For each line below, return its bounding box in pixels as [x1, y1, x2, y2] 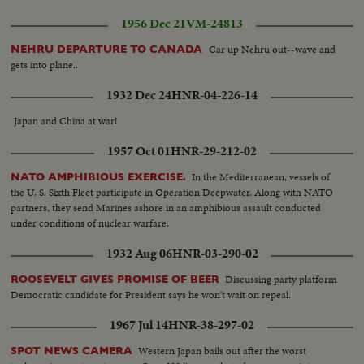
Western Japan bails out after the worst [138, 343, 307, 359]
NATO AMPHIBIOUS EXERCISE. [11, 171, 187, 184]
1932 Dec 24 [106, 86, 171, 105]
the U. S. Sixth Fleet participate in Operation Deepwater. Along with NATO [11, 184, 334, 201]
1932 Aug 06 [106, 245, 172, 263]
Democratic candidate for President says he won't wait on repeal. [11, 287, 292, 303]
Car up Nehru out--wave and [209, 41, 336, 58]
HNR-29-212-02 [171, 142, 257, 161]
